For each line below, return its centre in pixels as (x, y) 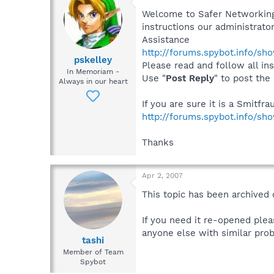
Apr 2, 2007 (162, 176)
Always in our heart (93, 81)
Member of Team (93, 252)
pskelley (93, 60)
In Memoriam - (93, 71)
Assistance (166, 40)
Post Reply (190, 79)
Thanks (158, 143)
